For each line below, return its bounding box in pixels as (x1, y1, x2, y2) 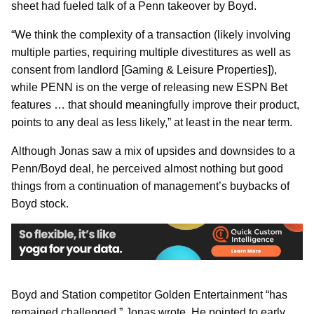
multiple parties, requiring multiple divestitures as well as (11, 46, 291, 59)
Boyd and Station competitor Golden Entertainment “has (11, 288, 287, 301)
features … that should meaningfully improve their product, (11, 99, 299, 111)
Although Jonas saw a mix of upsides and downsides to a (11, 145, 295, 158)
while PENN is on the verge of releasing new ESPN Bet (11, 81, 287, 94)
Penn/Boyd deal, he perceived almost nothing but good (11, 163, 283, 175)
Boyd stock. (11, 198, 69, 210)
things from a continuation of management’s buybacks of (11, 180, 289, 193)
